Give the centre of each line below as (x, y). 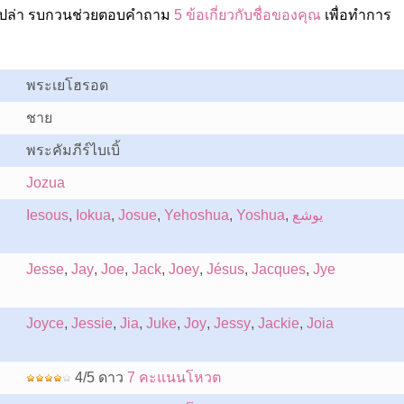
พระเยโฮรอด (67, 85)
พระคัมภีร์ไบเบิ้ (73, 150)
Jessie (92, 323)
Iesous (47, 215)
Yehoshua (196, 215)
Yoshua (260, 215)
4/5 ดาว (99, 377)
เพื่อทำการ (356, 15)
